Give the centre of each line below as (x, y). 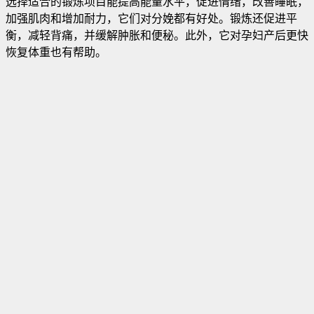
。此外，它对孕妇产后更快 (241, 35)
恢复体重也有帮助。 (56, 52)
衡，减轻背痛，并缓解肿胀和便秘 (90, 35)
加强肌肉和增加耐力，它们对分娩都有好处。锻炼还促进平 (151, 18)
